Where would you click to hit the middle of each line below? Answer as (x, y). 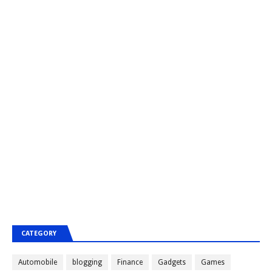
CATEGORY (39, 233)
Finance (130, 262)
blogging (87, 262)
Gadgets (172, 262)
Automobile (38, 262)
